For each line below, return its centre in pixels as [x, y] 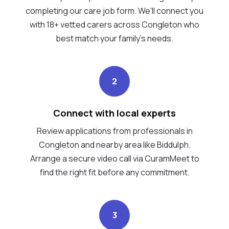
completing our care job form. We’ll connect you [114, 10]
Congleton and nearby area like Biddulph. [114, 144]
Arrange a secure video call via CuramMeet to [114, 158]
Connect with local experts [114, 113]
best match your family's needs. [114, 38]
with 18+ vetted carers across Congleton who [114, 24]
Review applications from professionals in [114, 131]
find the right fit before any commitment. [114, 172]
